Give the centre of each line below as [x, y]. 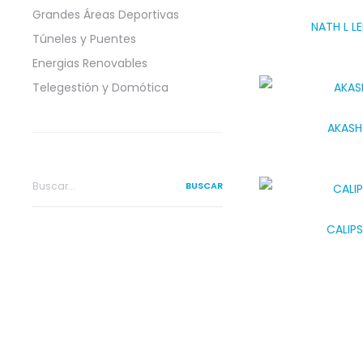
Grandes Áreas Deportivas [106, 15]
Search [51, 177]
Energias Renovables [90, 63]
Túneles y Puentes [84, 39]
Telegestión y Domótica [100, 88]
